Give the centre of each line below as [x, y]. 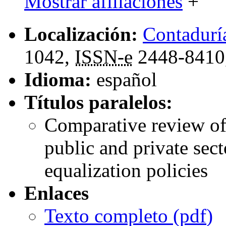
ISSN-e [104, 57]
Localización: [81, 34]
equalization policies [126, 171]
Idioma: [58, 80]
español [127, 80]
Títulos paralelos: [98, 102]
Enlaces [56, 193]
